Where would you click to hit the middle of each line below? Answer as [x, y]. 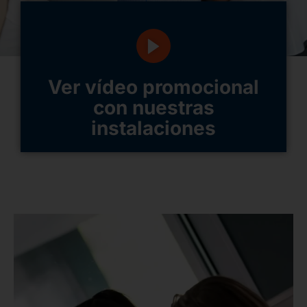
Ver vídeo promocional [153, 87]
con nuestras [153, 107]
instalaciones [153, 128]
